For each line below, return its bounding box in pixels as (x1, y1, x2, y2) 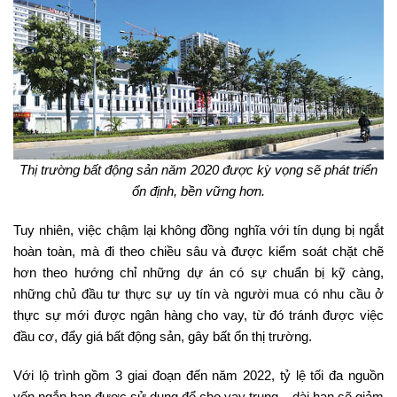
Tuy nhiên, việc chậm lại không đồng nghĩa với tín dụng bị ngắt (13, 222, 384, 237)
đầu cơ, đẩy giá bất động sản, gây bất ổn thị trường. (13, 328, 312, 344)
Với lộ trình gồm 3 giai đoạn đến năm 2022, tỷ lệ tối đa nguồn (13, 367, 384, 383)
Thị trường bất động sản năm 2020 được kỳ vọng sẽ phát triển (19, 161, 378, 177)
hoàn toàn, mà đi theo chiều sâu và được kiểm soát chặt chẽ (13, 243, 384, 259)
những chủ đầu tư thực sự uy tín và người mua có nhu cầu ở (13, 285, 384, 301)
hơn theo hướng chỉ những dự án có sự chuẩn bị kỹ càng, (13, 264, 384, 280)
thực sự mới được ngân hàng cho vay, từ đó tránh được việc (13, 307, 384, 323)
